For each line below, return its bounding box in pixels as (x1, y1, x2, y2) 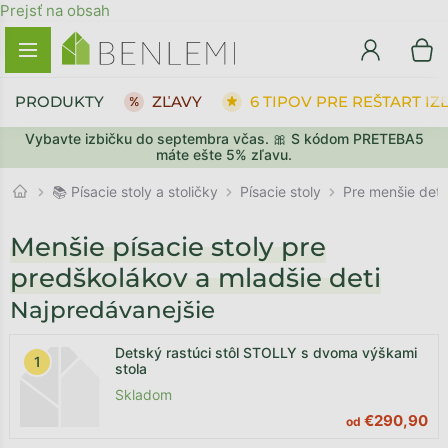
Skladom (115, 386, 172, 403)
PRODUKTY (15, 91, 104, 111)
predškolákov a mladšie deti (10, 262, 381, 294)
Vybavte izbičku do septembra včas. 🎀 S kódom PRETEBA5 (24, 130, 424, 147)
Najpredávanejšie (10, 296, 215, 324)
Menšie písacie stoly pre (10, 231, 326, 263)
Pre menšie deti (343, 183, 444, 200)
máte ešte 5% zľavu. (156, 146, 292, 163)
